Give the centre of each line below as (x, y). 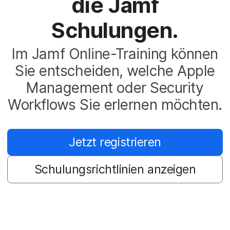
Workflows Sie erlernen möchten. (115, 105)
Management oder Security (115, 88)
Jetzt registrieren (115, 142)
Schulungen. (115, 30)
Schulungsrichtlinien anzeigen (115, 169)
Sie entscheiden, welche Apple (115, 71)
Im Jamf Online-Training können (115, 54)
